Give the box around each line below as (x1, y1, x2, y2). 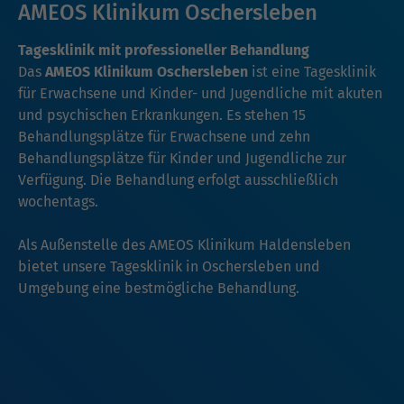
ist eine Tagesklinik (248, 63, 376, 81)
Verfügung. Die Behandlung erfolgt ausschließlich (18, 171, 338, 189)
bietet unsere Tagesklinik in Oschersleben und (18, 258, 320, 276)
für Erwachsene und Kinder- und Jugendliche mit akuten (18, 85, 382, 103)
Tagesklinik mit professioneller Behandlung (18, 41, 309, 60)
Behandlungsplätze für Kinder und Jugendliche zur (18, 150, 346, 168)
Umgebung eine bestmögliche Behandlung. (18, 280, 303, 298)
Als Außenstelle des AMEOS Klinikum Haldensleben (18, 236, 351, 254)
